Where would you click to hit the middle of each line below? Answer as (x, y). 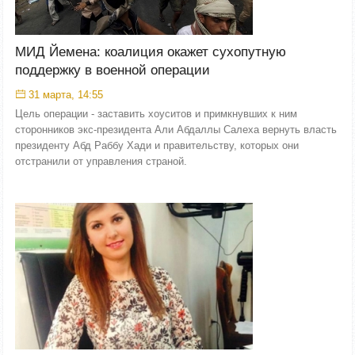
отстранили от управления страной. (101, 161)
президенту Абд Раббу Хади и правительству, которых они (157, 145)
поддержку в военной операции (113, 70)
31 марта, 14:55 (66, 94)
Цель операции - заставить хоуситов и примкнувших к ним (156, 113)
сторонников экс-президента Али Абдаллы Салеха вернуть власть (176, 129)
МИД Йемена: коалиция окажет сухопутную (151, 52)
